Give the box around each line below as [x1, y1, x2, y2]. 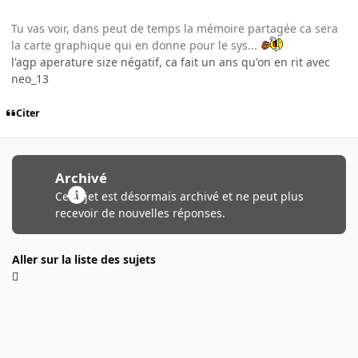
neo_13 [11, 71, 49, 87]
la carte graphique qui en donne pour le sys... [11, 38, 261, 54]
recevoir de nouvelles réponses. [54, 205, 225, 221]
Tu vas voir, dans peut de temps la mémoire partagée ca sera [11, 21, 338, 37]
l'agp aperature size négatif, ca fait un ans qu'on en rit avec [11, 54, 330, 70]
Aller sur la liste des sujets [12, 252, 156, 268]
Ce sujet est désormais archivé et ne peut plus [54, 189, 304, 205]
